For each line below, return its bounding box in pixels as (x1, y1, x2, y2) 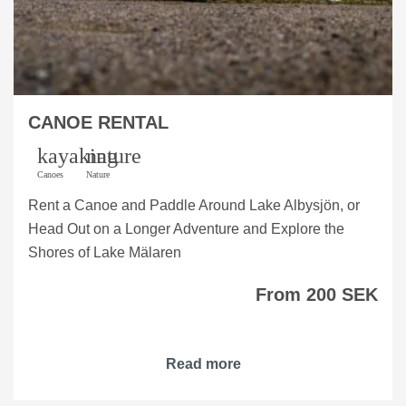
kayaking (37, 144, 118, 169)
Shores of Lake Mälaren (28, 245, 181, 261)
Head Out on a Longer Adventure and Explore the (28, 221, 344, 237)
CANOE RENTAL (28, 112, 169, 133)
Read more (165, 356, 241, 372)
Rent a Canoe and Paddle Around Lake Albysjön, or (28, 198, 360, 214)
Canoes (37, 169, 63, 180)
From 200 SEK (256, 285, 378, 305)
